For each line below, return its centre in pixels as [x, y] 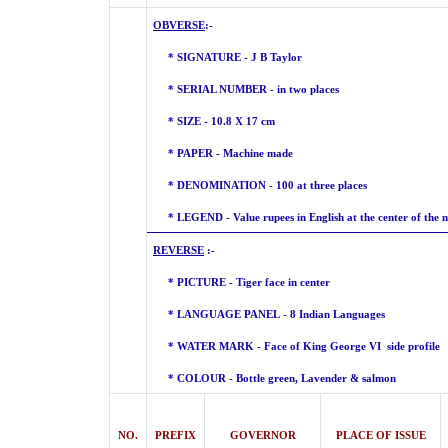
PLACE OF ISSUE [380, 435]
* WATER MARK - [205, 346]
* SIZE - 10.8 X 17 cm [220, 121]
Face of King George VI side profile [352, 346]
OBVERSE [179, 25]
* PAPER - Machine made [223, 153]
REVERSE [178, 250]
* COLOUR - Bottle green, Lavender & [254, 378]
